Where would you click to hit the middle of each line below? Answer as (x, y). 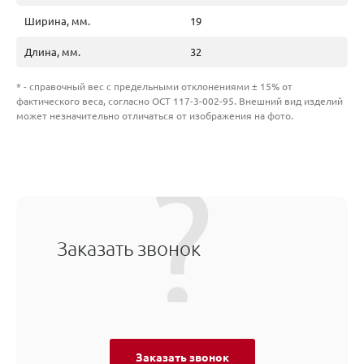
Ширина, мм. (57, 21)
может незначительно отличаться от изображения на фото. (155, 115)
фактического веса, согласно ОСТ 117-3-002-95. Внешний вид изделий (180, 101)
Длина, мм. (52, 52)
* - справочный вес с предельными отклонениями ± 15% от (154, 86)
